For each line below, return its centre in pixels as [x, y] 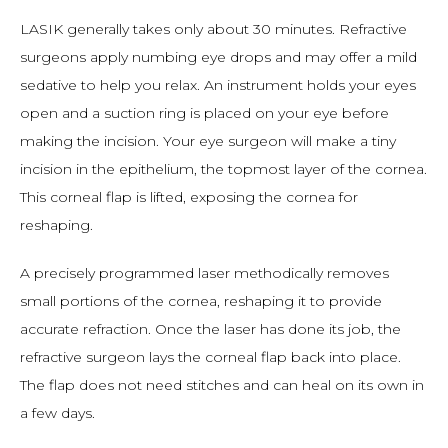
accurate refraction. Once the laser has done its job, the [210, 329]
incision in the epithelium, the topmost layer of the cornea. [223, 169]
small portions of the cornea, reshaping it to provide [201, 301]
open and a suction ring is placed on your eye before [204, 113]
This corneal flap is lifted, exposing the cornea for [189, 197]
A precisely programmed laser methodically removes [204, 273]
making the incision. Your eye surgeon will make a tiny [208, 141]
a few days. [57, 413]
